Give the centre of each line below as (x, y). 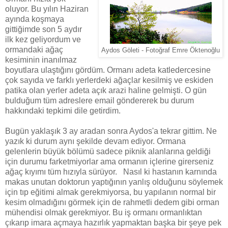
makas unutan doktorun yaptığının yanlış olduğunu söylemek (114, 182)
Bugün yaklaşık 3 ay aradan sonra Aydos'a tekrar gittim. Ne (111, 131)
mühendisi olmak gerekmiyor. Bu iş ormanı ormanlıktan (104, 213)
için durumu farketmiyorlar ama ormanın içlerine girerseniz (109, 162)
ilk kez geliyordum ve (43, 40)
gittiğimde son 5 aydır (44, 30)
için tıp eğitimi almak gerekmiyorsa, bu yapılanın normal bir (110, 192)
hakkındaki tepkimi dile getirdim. (63, 111)
